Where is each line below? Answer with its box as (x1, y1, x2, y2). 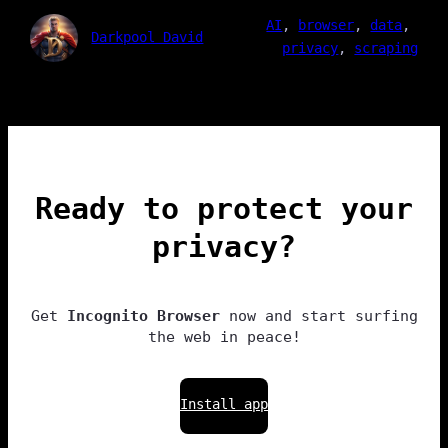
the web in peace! (147, 328, 301, 346)
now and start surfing (219, 307, 418, 325)
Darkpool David (91, 29, 204, 46)
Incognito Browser (66, 307, 220, 325)
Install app (180, 395, 268, 412)
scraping (354, 39, 419, 56)
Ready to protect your (35, 190, 413, 226)
